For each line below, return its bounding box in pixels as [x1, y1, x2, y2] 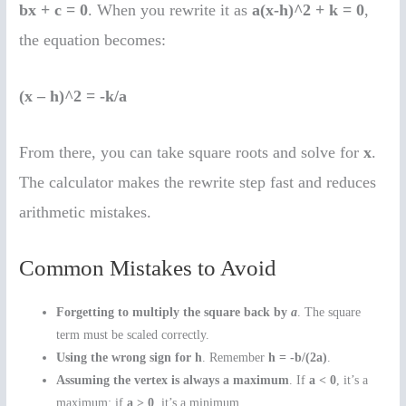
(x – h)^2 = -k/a [19, 86, 128, 105]
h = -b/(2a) [268, 350, 328, 364]
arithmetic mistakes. [19, 202, 152, 221]
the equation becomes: [19, 31, 167, 50]
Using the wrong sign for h [56, 350, 203, 364]
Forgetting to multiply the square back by [56, 304, 292, 319]
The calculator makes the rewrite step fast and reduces [19, 172, 377, 191]
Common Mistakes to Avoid [19, 255, 277, 280]
